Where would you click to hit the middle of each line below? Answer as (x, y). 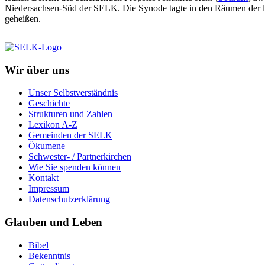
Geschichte (49, 104)
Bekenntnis (49, 256)
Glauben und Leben (54, 222)
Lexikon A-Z (53, 125)
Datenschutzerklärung (69, 199)
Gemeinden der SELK (70, 135)
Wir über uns (37, 70)
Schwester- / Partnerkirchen (80, 157)
